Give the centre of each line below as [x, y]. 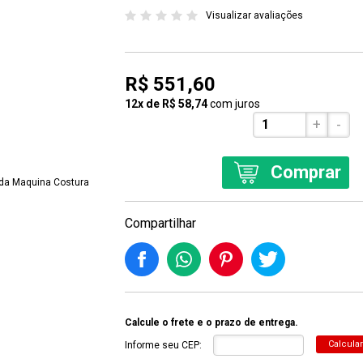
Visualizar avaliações [254, 15]
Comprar [306, 172]
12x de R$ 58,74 [166, 104]
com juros [235, 104]
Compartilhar [160, 223]
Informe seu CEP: [163, 345]
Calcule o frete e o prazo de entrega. [211, 322]
